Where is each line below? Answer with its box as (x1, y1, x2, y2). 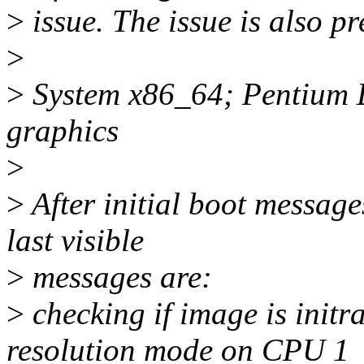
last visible (6, 223, 144, 258)
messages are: (24, 259, 212, 295)
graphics (6, 113, 119, 149)
